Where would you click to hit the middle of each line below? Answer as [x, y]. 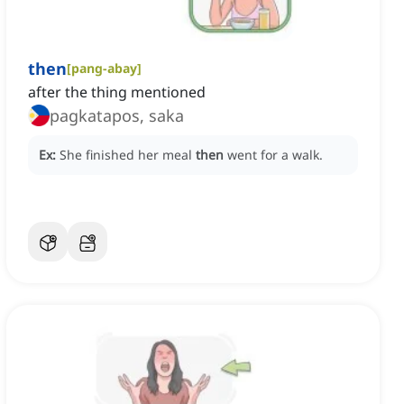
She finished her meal [128, 155]
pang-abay [104, 69]
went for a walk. [275, 155]
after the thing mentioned [117, 92]
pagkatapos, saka [117, 116]
